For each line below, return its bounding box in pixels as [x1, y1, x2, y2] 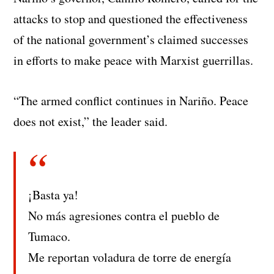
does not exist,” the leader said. [13, 113, 168, 130]
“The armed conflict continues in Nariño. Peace [13, 92, 249, 109]
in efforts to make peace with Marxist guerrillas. [13, 52, 254, 69]
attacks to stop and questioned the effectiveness [13, 10, 248, 28]
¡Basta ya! [28, 187, 79, 204]
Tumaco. [28, 228, 71, 245]
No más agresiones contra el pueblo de [28, 207, 220, 224]
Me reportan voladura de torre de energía [28, 249, 232, 266]
